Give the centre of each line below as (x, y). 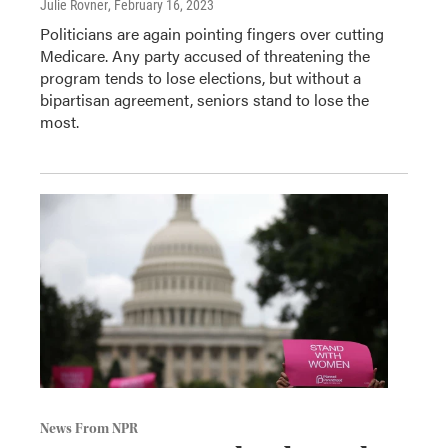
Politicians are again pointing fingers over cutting (212, 34)
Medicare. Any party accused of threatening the (205, 56)
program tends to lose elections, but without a (200, 78)
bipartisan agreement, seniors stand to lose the (204, 100)
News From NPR (89, 429)
